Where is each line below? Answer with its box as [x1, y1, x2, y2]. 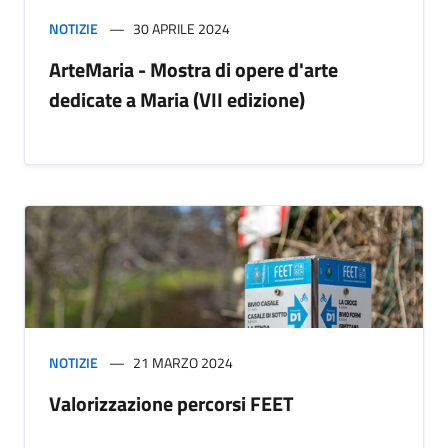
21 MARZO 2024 [133, 352, 233, 374]
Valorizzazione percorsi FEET [49, 388, 294, 420]
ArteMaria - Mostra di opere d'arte [49, 54, 338, 86]
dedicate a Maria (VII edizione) [49, 84, 305, 116]
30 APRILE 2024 [133, 18, 230, 40]
